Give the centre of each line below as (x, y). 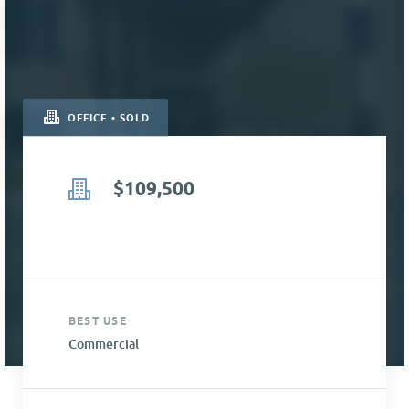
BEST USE (98, 321)
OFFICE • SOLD (107, 119)
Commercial (104, 344)
